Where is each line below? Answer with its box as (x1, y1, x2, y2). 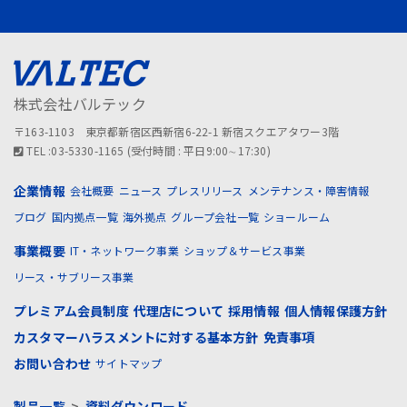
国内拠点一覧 (51, 208, 118, 224)
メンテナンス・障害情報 (247, 182, 370, 198)
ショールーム (263, 208, 331, 224)
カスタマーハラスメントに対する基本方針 (14, 327, 259, 346)
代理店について (133, 301, 223, 320)
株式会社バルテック (14, 92, 146, 114)
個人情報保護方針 (283, 301, 388, 320)
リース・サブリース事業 (14, 268, 134, 284)
